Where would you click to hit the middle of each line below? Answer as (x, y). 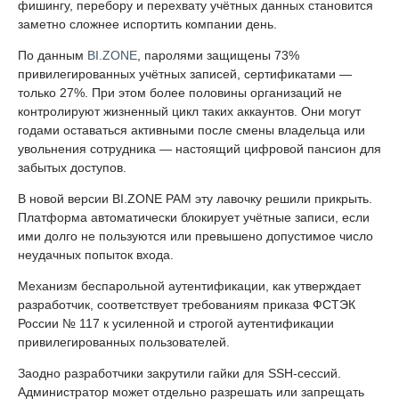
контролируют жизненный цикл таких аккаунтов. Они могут (189, 111)
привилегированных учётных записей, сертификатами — (185, 73)
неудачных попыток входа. (96, 254)
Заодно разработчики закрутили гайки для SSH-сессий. (179, 373)
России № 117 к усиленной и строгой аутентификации (176, 323)
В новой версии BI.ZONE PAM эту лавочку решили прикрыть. (195, 198)
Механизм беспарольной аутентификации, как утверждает (189, 285)
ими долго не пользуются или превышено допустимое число (195, 236)
